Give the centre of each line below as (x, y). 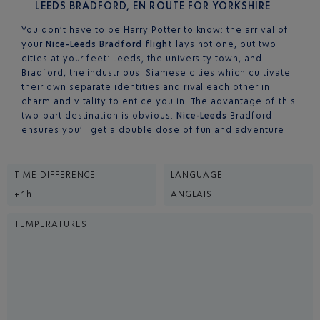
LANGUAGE (197, 175)
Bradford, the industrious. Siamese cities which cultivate (156, 72)
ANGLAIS (191, 194)
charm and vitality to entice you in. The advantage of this (159, 101)
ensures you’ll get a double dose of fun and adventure (153, 130)
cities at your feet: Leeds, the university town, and (142, 58)
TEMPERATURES (51, 224)
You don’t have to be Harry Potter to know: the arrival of (155, 30)
